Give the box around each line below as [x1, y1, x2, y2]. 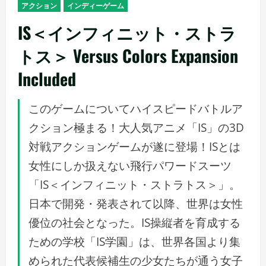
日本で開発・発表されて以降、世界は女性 [28, 195, 243, 211]
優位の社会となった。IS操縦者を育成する [28, 214, 240, 230]
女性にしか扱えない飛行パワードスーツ [28, 157, 232, 173]
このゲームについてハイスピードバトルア [28, 100, 243, 116]
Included [18, 66, 76, 91]
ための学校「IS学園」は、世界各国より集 [28, 233, 240, 249]
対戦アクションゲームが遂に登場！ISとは [28, 138, 240, 154]
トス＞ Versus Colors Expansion [18, 43, 238, 68]
